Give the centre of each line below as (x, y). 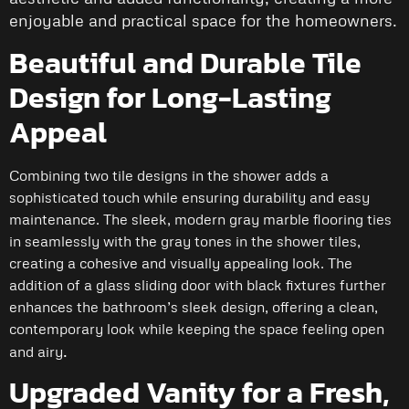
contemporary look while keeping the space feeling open (197, 328)
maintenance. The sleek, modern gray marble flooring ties (200, 219)
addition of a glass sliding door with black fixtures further (198, 284)
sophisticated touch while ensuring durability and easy (189, 197)
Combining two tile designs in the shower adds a (169, 175)
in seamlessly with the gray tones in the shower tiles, (185, 241)
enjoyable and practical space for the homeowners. (203, 21)
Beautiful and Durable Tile (185, 63)
